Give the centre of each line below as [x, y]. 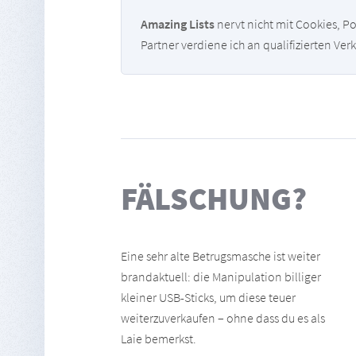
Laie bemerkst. [159, 339]
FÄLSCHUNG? [214, 199]
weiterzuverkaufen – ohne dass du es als [223, 318]
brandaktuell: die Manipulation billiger [221, 277]
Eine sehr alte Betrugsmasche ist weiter [221, 256]
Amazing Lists [178, 24]
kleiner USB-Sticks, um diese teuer [208, 297]
